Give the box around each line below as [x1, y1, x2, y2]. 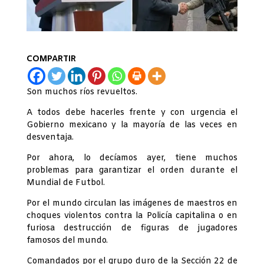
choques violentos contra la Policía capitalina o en [26, 210, 238, 222]
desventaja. [26, 132, 74, 144]
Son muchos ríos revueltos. [26, 87, 137, 98]
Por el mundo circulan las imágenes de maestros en [26, 198, 238, 210]
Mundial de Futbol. [26, 177, 105, 189]
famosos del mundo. [26, 235, 108, 247]
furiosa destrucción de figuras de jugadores [26, 223, 238, 235]
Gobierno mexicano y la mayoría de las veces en [26, 120, 238, 131]
